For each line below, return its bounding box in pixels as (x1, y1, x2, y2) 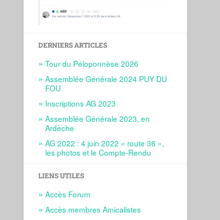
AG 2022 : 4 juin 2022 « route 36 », (45, 137, 165, 149)
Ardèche (45, 122, 75, 134)
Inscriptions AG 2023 (45, 98, 116, 109)
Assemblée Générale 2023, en (45, 113, 150, 124)
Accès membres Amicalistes (45, 204, 141, 215)
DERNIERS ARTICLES (38, 41, 108, 50)
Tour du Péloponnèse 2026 (45, 58, 139, 69)
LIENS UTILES (38, 171, 84, 181)
